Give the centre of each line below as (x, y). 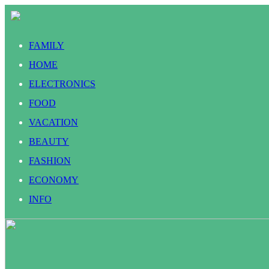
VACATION (53, 122)
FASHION (50, 161)
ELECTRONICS (62, 84)
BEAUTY (49, 141)
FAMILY (47, 45)
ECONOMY (54, 180)
